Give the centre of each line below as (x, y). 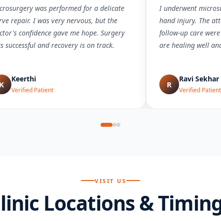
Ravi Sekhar (199, 79)
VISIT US (110, 181)
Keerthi (24, 79)
